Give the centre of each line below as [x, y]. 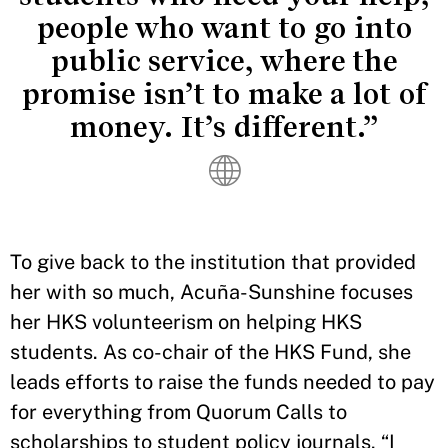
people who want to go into [224, 28]
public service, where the [224, 61]
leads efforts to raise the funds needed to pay [222, 382]
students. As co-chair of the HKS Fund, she [210, 352]
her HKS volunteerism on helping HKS [186, 322]
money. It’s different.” [224, 127]
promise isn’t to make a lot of [224, 94]
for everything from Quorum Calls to [178, 412]
